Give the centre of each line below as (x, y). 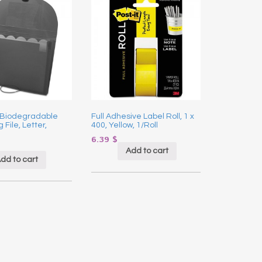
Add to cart (147, 151)
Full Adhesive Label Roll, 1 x (142, 116)
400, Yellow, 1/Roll (124, 125)
